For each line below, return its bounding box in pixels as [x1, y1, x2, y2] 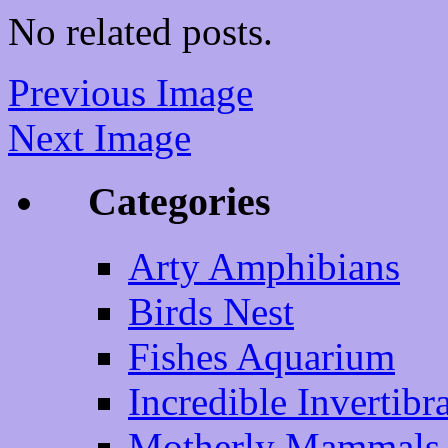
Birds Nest [128, 290, 294, 334]
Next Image [8, 115, 191, 159]
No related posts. [8, 9, 273, 53]
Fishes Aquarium [128, 335, 395, 379]
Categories [88, 179, 271, 225]
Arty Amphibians [128, 245, 400, 289]
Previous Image [8, 70, 253, 114]
